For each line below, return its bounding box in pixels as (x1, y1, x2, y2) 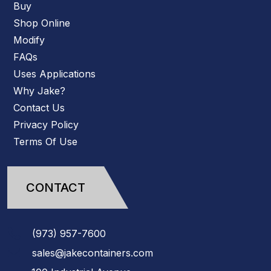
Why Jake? (13, 85, 65, 97)
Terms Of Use (13, 135, 77, 148)
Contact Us (13, 102, 65, 114)
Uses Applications (13, 68, 96, 80)
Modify (13, 34, 45, 47)
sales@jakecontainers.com (32, 247, 153, 260)
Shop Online (13, 17, 70, 30)
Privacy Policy (13, 119, 79, 131)
